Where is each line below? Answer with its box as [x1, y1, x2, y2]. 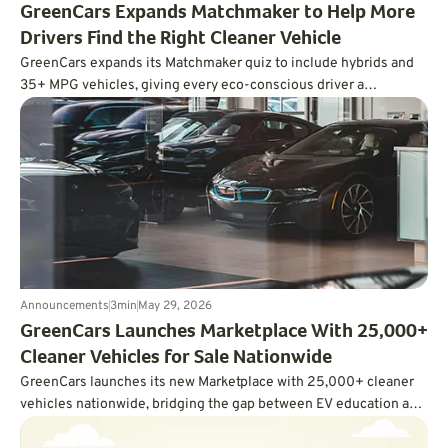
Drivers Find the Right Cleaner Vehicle [20, 29, 341, 50]
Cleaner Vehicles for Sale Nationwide [20, 348, 332, 369]
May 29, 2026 [138, 297, 212, 314]
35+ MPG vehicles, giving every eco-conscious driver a [20, 76, 364, 94]
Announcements [20, 297, 109, 314]
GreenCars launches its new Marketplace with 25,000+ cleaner [20, 373, 414, 391]
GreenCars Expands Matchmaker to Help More [20, 3, 415, 24]
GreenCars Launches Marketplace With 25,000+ [20, 322, 428, 343]
